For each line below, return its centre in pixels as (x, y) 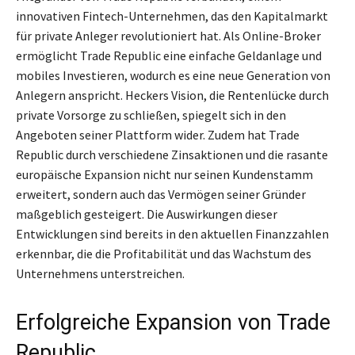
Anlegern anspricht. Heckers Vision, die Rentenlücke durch (172, 95)
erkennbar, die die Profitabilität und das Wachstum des (164, 254)
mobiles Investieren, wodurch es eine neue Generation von (173, 76)
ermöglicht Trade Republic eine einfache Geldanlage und (169, 56)
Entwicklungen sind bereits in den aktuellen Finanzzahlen (172, 234)
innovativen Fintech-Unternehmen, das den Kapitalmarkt (172, 16)
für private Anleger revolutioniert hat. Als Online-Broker (168, 36)
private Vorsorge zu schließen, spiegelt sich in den (151, 115)
